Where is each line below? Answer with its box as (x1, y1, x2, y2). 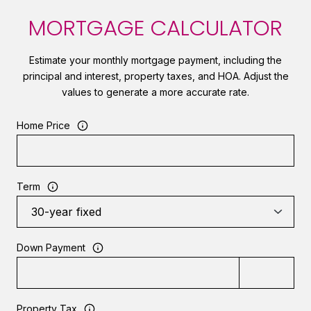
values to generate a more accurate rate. (62, 85, 249, 98)
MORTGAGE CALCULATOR (28, 12, 283, 43)
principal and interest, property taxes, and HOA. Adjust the (22, 69, 289, 82)
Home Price (17, 119, 70, 132)
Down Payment (17, 242, 85, 254)
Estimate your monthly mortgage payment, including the (29, 53, 282, 66)
